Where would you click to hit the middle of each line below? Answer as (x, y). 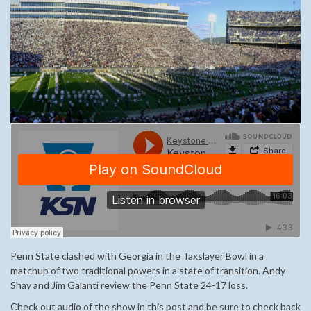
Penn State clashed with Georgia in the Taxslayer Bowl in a (137, 255)
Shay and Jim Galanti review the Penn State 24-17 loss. (129, 285)
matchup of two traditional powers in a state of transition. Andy (148, 270)
